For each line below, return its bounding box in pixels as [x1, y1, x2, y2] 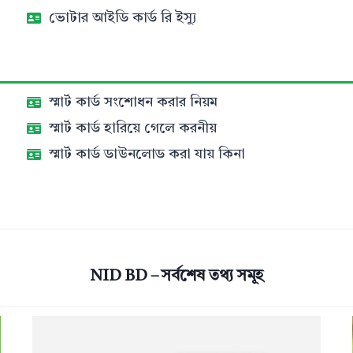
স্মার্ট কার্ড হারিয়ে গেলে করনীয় [49, 121, 217, 136]
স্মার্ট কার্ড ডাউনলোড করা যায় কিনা [49, 147, 246, 162]
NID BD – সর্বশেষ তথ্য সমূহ [90, 269, 263, 284]
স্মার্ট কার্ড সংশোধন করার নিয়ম [49, 95, 218, 110]
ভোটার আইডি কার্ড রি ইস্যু [49, 11, 198, 25]
